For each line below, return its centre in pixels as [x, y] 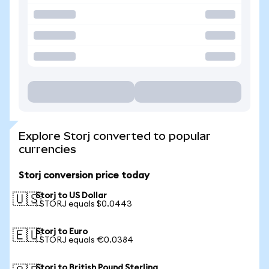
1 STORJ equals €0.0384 [84, 240]
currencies [47, 149]
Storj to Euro [62, 232]
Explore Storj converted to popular [115, 136]
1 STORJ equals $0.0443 [84, 204]
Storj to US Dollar [71, 196]
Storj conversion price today [84, 175]
